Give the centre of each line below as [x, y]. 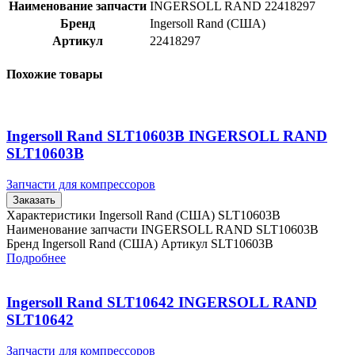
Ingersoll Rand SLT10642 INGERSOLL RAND [162, 303]
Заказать [34, 200]
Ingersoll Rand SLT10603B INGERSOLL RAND [167, 136]
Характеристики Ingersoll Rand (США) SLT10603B [143, 215]
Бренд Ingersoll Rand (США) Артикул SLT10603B [140, 243]
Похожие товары [55, 74]
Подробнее [36, 258]
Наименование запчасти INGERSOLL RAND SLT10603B [162, 229]
